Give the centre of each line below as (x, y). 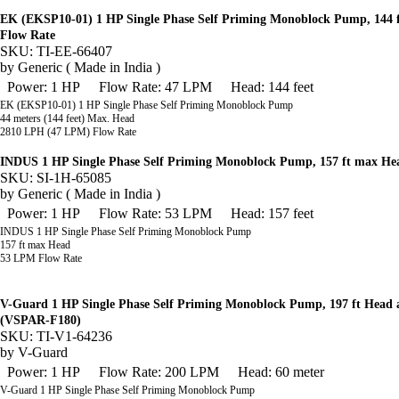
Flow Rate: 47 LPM (155, 87)
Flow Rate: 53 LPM (155, 213)
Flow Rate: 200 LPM (159, 372)
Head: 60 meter (281, 372)
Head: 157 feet (272, 213)
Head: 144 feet (272, 87)
